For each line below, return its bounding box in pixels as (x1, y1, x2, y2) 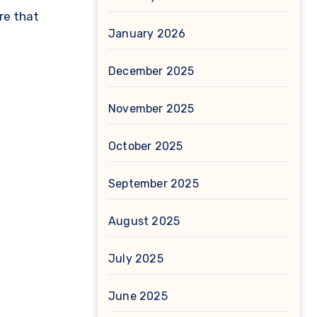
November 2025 (108, 102, 195, 115)
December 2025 (108, 64, 195, 78)
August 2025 (108, 214, 180, 228)
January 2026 (108, 27, 186, 40)
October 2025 (108, 139, 183, 153)
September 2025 (108, 177, 199, 190)
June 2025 (108, 289, 168, 303)
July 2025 (108, 252, 163, 265)
